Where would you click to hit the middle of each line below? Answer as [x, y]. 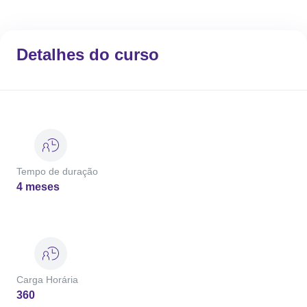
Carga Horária [47, 280]
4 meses [38, 187]
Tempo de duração [57, 171]
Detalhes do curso [88, 54]
